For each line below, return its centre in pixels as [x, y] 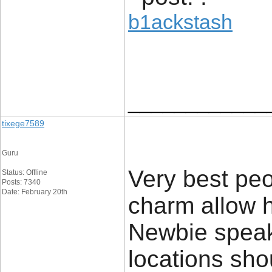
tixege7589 [23, 123]
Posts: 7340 [21, 182]
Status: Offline [25, 172]
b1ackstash [180, 22]
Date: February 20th [35, 192]
